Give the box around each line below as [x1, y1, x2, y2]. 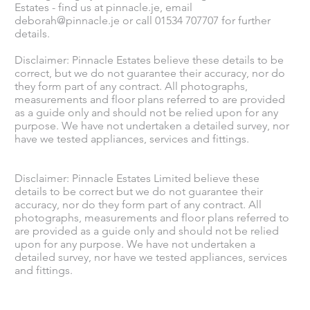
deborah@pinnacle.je [15, 13, 120, 27]
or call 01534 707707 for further [120, 13, 271, 27]
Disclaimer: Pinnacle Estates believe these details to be [15, 53, 284, 66]
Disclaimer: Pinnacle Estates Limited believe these [15, 171, 260, 185]
